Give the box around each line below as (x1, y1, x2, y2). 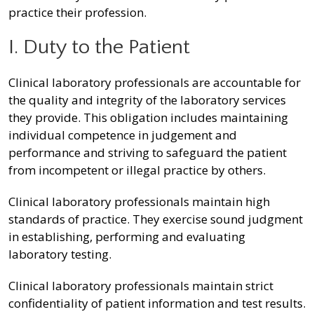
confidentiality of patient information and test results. (8, 295, 306, 312)
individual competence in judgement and (8, 127, 237, 144)
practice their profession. (8, 4, 146, 21)
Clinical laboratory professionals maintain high (8, 193, 270, 210)
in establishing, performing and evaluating (8, 228, 245, 245)
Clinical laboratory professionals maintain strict (8, 278, 273, 294)
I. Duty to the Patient (8, 36, 190, 60)
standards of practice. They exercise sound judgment (8, 211, 303, 228)
